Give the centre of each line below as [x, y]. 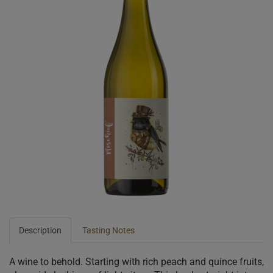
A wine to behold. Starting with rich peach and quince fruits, [136, 261]
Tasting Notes [108, 230]
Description [40, 230]
